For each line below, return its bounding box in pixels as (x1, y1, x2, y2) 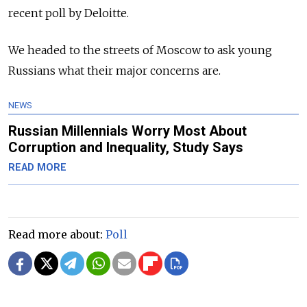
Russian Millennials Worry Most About (8, 122, 247, 139)
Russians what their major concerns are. (8, 63, 221, 77)
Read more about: (8, 227, 106, 241)
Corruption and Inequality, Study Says (8, 138, 243, 156)
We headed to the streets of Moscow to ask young (8, 42, 272, 57)
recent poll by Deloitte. (8, 5, 129, 20)
